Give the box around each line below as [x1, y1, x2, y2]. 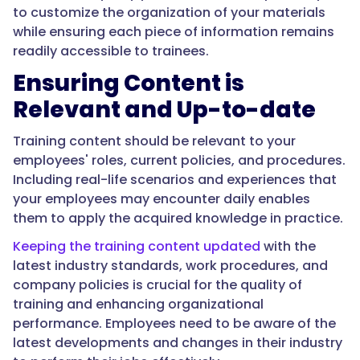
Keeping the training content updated [13, 237, 260, 256]
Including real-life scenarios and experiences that [13, 170, 337, 190]
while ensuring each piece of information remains [13, 22, 334, 42]
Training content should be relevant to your [13, 132, 296, 151]
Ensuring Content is [13, 67, 244, 100]
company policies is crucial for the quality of [13, 276, 302, 295]
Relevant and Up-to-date [13, 94, 316, 126]
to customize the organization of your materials [13, 3, 325, 22]
